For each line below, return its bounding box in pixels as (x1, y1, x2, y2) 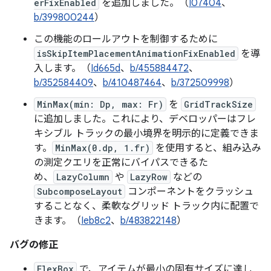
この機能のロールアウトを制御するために (34, 33, 218, 45)
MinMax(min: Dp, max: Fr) (37, 99, 163, 110)
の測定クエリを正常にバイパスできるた (34, 157, 208, 169)
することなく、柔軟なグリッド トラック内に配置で (34, 200, 259, 212)
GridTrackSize (184, 99, 253, 110)
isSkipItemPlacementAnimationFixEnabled (37, 48, 235, 59)
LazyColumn (56, 171, 109, 183)
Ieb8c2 (81, 215, 111, 227)
